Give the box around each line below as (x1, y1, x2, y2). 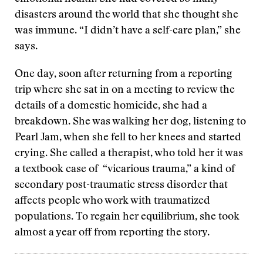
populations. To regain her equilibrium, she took (15, 212, 240, 222)
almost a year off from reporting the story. (15, 228, 210, 238)
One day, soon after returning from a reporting (15, 69, 232, 80)
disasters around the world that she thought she (15, 10, 238, 21)
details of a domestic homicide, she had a (15, 101, 207, 112)
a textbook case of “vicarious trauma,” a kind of (15, 164, 235, 175)
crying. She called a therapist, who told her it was (15, 149, 243, 159)
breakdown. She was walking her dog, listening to (15, 117, 246, 127)
